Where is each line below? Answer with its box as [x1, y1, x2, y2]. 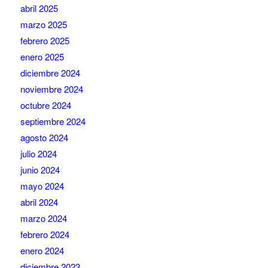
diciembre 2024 [20, 66, 80, 80]
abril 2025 [20, 2, 58, 15]
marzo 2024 [20, 212, 67, 225]
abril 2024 [20, 196, 58, 209]
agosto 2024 [20, 131, 68, 144]
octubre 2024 [20, 99, 71, 112]
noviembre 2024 [20, 83, 83, 96]
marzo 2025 [20, 18, 67, 31]
